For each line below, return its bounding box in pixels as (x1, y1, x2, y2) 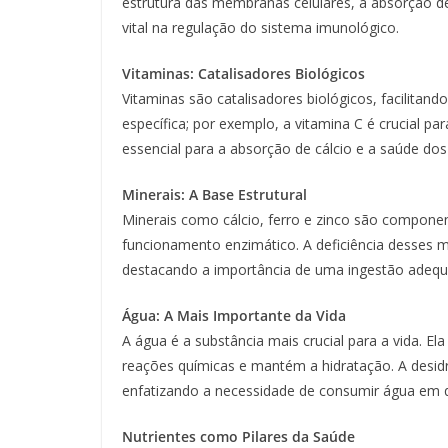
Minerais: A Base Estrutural (122, 185, 307, 205)
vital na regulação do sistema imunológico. (122, 18, 399, 38)
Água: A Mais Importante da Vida (122, 306, 346, 326)
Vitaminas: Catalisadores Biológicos (122, 64, 365, 84)
